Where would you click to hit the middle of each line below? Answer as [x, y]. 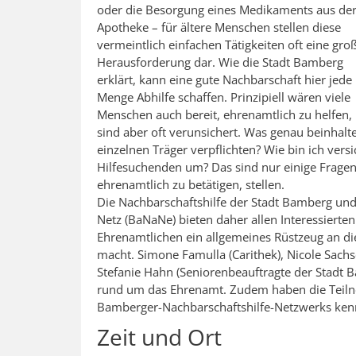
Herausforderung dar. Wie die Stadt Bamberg [220, 62]
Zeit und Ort [159, 337]
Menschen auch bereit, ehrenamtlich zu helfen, [224, 115]
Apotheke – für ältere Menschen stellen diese [219, 27]
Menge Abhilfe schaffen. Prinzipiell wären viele [224, 97]
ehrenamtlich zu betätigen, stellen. [191, 185]
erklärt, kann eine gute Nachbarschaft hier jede [224, 80]
